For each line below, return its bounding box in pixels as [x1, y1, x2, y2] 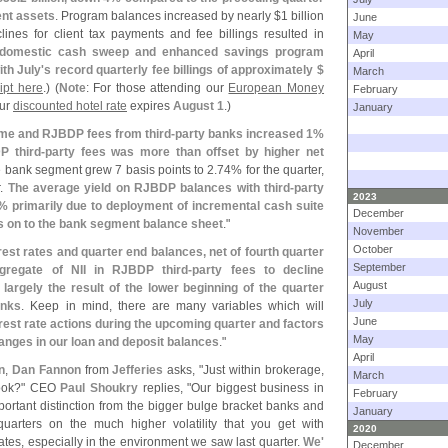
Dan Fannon [11, 363, 81, 377]
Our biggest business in [191, 381, 325, 395]
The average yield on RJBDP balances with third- [7, 181, 295, 195]
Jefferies [112, 363, 164, 377]
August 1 [173, 99, 224, 113]
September [353, 261, 406, 273]
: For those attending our [85, 81, 229, 95]
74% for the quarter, [217, 163, 325, 177]
